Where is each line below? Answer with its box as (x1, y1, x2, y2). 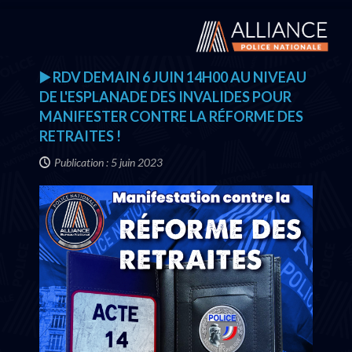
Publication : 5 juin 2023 (54, 156, 163, 170)
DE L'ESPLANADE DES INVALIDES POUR (39, 88, 291, 105)
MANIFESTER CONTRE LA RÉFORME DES (39, 108, 303, 125)
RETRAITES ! (39, 127, 121, 145)
